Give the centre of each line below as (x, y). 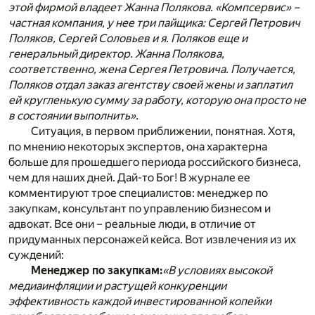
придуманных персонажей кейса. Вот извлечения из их (152, 240)
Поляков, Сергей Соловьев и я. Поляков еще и (128, 39)
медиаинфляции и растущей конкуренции (117, 286)
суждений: (36, 255)
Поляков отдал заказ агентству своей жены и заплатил (150, 85)
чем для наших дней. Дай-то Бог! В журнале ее (129, 178)
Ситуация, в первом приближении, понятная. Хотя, (163, 131)
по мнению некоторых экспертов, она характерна (138, 147)
